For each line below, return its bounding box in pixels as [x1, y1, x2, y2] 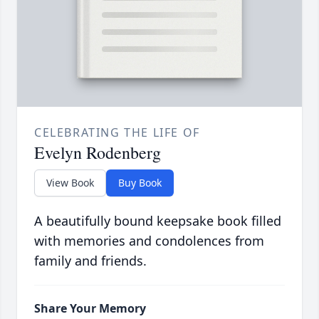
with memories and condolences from [34, 232, 264, 250]
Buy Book [118, 176, 162, 190]
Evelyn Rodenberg [34, 141, 161, 164]
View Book [46, 176, 94, 190]
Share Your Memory [34, 300, 146, 317]
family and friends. [34, 252, 147, 270]
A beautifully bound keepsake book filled [34, 212, 281, 230]
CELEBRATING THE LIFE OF [34, 125, 200, 141]
